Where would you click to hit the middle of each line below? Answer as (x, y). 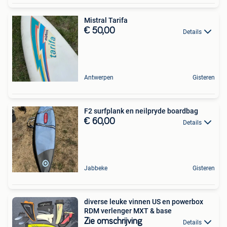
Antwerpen (99, 78)
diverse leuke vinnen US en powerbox (144, 202)
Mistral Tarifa (106, 21)
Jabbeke (96, 168)
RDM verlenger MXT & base (128, 211)
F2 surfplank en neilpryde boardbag (141, 111)
